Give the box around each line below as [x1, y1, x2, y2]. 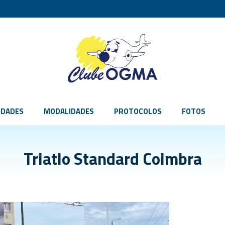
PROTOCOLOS [114, 105, 162, 117]
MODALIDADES [44, 105, 94, 117]
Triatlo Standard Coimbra [23, 146, 202, 171]
